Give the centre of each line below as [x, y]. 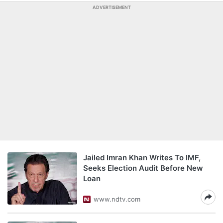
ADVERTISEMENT [111, 7]
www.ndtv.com [117, 199]
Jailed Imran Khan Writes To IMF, [142, 158]
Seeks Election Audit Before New [143, 168]
